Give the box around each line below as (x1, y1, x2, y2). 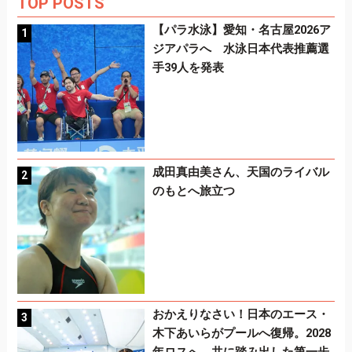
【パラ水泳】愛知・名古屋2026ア (152, 23, 331, 38)
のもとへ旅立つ (152, 183, 235, 198)
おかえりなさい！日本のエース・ (152, 306, 329, 321)
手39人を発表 (152, 60, 224, 75)
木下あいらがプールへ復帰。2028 (152, 325, 331, 340)
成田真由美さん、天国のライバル (152, 164, 329, 179)
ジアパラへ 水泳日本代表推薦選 (152, 42, 329, 57)
